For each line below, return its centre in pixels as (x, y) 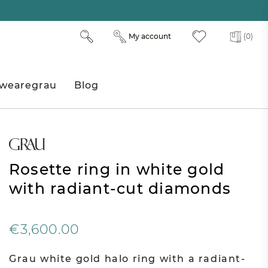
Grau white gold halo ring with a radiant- (127, 259)
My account (150, 36)
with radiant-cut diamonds (120, 189)
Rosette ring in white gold (117, 170)
